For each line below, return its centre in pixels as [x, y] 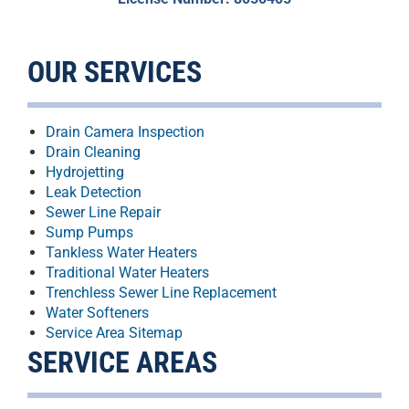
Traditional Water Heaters [127, 273]
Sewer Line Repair [103, 212]
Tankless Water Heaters [121, 252]
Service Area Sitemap [114, 333]
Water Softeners [97, 313]
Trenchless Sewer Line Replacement [161, 293]
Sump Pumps [89, 232]
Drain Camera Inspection [125, 132]
